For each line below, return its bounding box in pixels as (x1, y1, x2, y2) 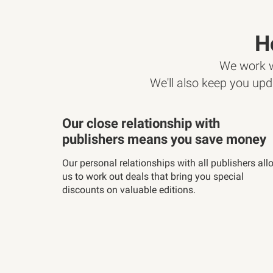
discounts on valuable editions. (62, 184, 196, 196)
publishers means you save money (62, 132, 266, 147)
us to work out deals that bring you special (62, 171, 244, 182)
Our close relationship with (62, 116, 220, 131)
